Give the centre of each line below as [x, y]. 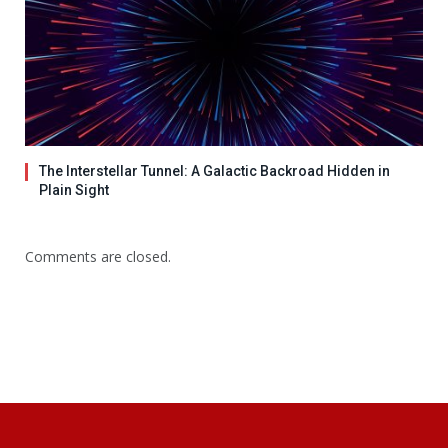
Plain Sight [74, 189]
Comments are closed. [98, 256]
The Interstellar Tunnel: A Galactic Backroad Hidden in [214, 170]
